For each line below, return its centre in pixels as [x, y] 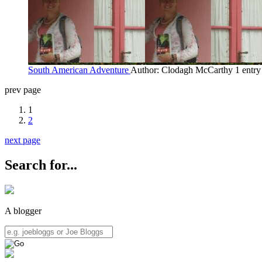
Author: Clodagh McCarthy [182, 70]
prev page [23, 89]
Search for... [41, 165]
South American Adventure [78, 70]
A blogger [23, 211]
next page [23, 140]
